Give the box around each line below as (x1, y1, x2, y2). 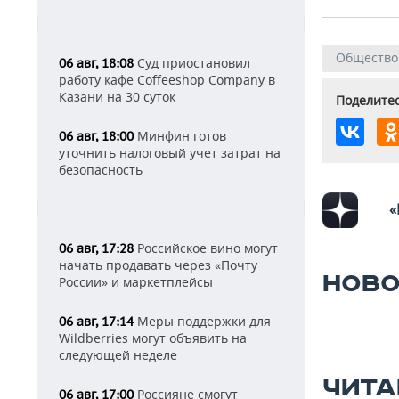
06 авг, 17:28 (59, 240, 134, 256)
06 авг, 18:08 (59, 55, 134, 71)
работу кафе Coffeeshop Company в (59, 71, 275, 88)
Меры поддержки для (134, 313, 271, 330)
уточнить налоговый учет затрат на (59, 144, 281, 161)
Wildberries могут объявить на (59, 330, 247, 346)
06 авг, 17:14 (59, 313, 134, 330)
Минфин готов (134, 127, 226, 144)
